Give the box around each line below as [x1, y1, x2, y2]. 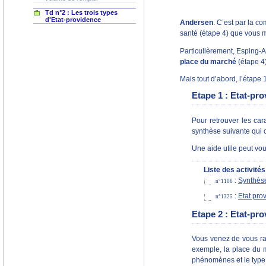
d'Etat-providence [45, 16, 101, 23]
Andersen [179, 19, 213, 27]
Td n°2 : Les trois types [45, 9, 118, 16]
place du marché [179, 58, 238, 65]
